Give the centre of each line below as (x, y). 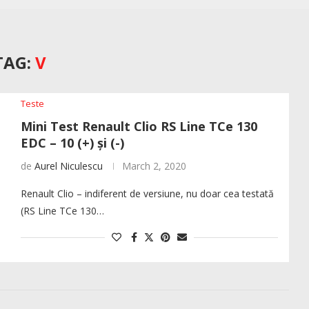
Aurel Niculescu (68, 166)
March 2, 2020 (154, 166)
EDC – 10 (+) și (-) (72, 143)
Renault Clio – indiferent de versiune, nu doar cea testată (147, 194)
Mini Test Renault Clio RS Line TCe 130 (139, 127)
